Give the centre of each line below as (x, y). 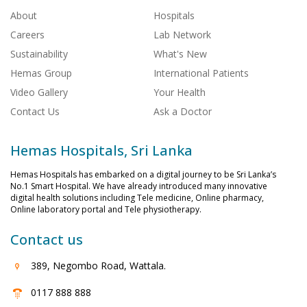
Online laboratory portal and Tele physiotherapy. (106, 210)
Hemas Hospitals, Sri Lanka (101, 151)
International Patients (201, 73)
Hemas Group (41, 73)
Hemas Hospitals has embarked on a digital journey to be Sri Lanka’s (143, 175)
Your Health (180, 93)
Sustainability (39, 54)
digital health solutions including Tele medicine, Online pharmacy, (137, 198)
